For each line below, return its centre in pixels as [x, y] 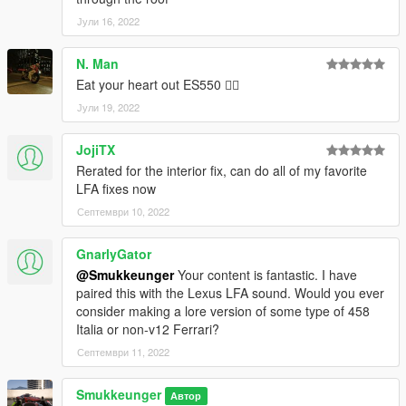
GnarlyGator [114, 254]
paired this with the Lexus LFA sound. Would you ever [230, 293]
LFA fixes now [116, 189]
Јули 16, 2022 [108, 21]
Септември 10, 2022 [123, 212]
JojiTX [96, 150]
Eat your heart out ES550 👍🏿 [158, 85]
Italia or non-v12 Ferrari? [148, 329]
